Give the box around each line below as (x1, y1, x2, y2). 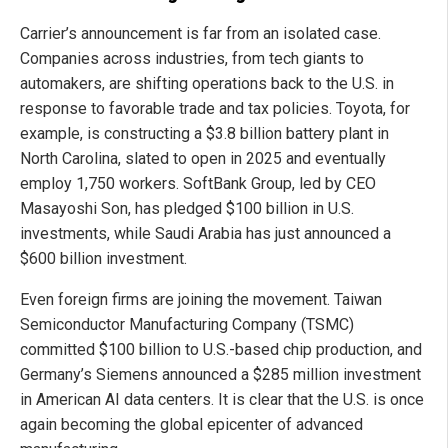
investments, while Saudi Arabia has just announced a (20, 224, 391, 244)
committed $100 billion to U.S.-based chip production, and (20, 340, 422, 360)
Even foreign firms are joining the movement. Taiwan (20, 290, 382, 310)
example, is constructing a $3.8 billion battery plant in (20, 124, 389, 144)
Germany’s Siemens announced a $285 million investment (20, 365, 421, 385)
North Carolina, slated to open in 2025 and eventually (20, 149, 386, 169)
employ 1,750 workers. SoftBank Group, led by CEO (20, 174, 376, 194)
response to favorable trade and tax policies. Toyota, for (20, 99, 410, 119)
